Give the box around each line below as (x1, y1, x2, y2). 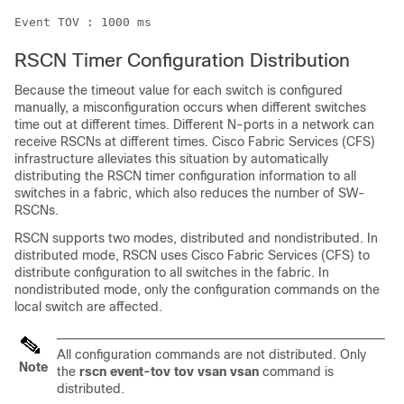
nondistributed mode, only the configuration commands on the (14, 282, 380, 297)
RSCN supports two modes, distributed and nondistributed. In (14, 231, 378, 245)
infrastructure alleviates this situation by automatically (14, 151, 328, 166)
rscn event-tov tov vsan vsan (79, 364, 259, 379)
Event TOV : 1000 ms (14, 15, 151, 29)
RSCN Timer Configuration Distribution (14, 50, 350, 70)
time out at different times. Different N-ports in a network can (14, 117, 374, 132)
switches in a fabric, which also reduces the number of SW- (14, 186, 365, 200)
